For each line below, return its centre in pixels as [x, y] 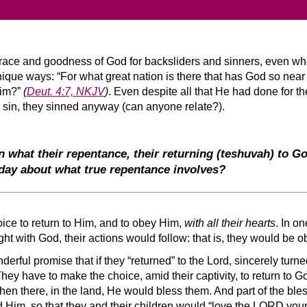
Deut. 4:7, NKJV [65, 92]
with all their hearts [230, 223]
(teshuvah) [245, 154]
